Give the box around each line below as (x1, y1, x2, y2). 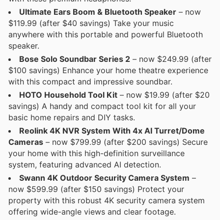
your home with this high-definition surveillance (8, 148, 185, 158)
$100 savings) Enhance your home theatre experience (8, 65, 208, 75)
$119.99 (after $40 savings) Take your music (8, 18, 174, 28)
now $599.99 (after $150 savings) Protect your (8, 184, 184, 194)
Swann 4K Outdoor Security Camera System (19, 172, 190, 183)
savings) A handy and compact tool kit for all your (8, 101, 196, 111)
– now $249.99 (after (130, 54, 212, 64)
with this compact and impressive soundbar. (8, 76, 172, 86)
